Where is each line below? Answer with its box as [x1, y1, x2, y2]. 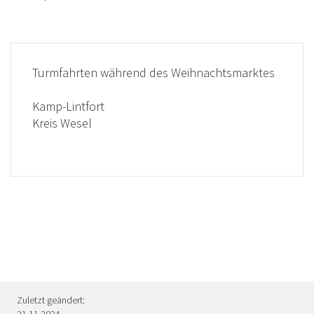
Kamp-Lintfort [32, 97, 104, 114]
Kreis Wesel [32, 114, 92, 131]
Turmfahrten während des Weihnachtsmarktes [32, 64, 275, 81]
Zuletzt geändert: [17, 293, 85, 306]
